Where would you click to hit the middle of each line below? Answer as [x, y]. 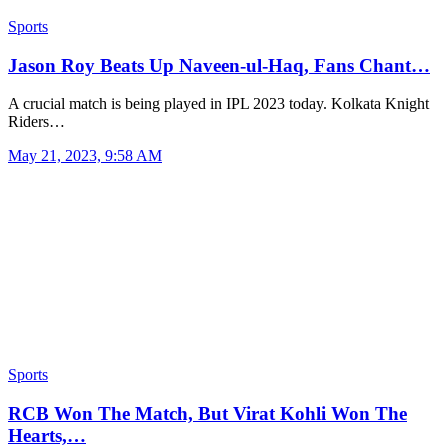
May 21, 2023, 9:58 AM [85, 156]
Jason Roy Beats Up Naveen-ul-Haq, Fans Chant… [219, 65]
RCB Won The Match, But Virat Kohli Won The [207, 414]
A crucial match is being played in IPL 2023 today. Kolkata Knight [218, 104]
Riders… [36, 122]
